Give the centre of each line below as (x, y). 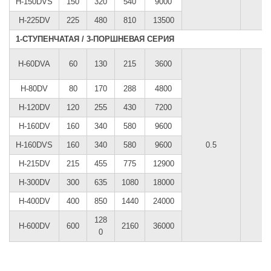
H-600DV (34, 226)
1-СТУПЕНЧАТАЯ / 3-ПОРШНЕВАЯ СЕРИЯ (95, 39)
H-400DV (34, 201)
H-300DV (34, 182)
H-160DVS (34, 145)
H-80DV (34, 88)
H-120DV (34, 107)
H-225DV (34, 20)
